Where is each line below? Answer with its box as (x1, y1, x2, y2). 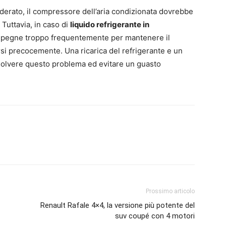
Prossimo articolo (146, 187, 195, 195)
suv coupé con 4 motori (115, 211, 195, 220)
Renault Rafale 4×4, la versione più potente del (40, 200, 195, 210)
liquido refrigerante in (70, 19, 149, 29)
